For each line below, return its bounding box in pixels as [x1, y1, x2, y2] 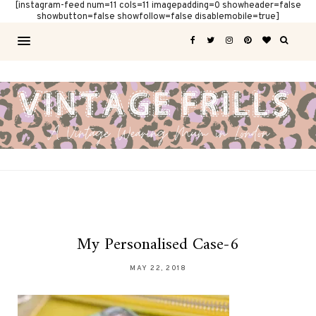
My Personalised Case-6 [77, 230, 239, 260]
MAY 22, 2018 [130, 264, 186, 274]
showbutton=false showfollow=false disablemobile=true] [37, 11, 279, 23]
